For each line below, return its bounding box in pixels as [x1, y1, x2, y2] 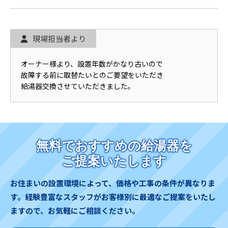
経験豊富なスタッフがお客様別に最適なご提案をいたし [25, 191, 216, 203]
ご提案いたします [62, 154, 166, 168]
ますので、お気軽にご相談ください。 [10, 205, 139, 216]
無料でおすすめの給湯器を [36, 138, 192, 153]
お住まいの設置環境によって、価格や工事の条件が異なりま [10, 178, 215, 189]
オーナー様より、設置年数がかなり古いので [21, 59, 163, 69]
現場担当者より [33, 33, 86, 44]
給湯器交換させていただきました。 [21, 81, 135, 92]
